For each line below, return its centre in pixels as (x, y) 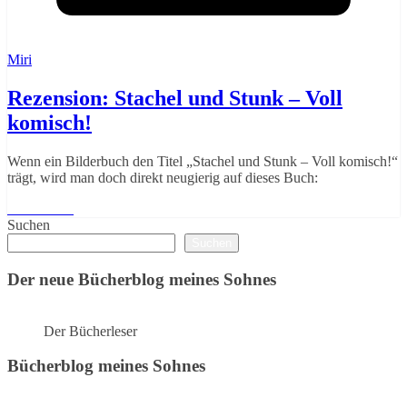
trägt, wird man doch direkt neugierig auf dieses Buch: (163, 178)
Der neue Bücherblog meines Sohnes (142, 279)
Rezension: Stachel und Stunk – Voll (175, 99)
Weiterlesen (40, 209)
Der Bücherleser (90, 331)
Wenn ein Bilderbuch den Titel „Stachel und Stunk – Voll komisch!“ (203, 162)
